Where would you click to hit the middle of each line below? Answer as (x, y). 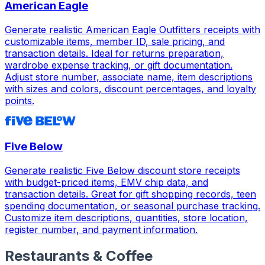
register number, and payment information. (101, 229)
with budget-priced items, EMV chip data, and (106, 182)
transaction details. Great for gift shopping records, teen (130, 194)
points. (20, 100)
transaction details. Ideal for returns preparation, (114, 53)
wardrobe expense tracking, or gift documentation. (119, 65)
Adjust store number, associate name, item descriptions (129, 77)
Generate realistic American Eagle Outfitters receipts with (132, 29)
